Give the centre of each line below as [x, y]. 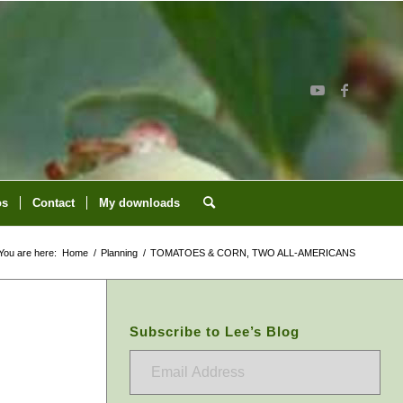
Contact [53, 203]
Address [151, 383]
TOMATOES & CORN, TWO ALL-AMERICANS [253, 253]
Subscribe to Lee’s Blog [214, 331]
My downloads [139, 203]
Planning [119, 253]
